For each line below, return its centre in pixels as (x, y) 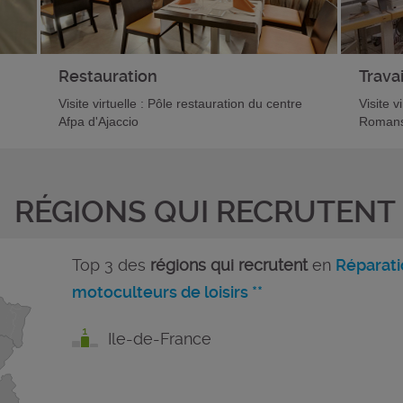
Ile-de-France (159, 339)
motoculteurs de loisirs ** (167, 292)
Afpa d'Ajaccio (98, 121)
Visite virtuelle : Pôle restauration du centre (180, 103)
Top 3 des (111, 265)
